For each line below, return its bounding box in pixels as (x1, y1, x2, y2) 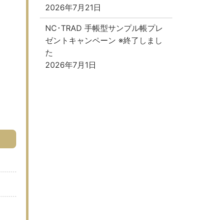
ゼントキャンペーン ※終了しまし (45, 35, 163, 45)
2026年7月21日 (45, 2, 101, 12)
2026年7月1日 (45, 59, 96, 70)
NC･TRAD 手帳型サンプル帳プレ (45, 23, 163, 33)
